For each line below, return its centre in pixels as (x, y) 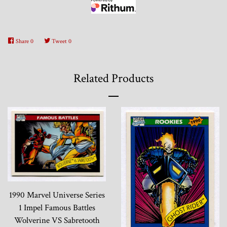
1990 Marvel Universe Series (57, 195)
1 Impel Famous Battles (57, 207)
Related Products (113, 79)
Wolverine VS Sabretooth (57, 220)
